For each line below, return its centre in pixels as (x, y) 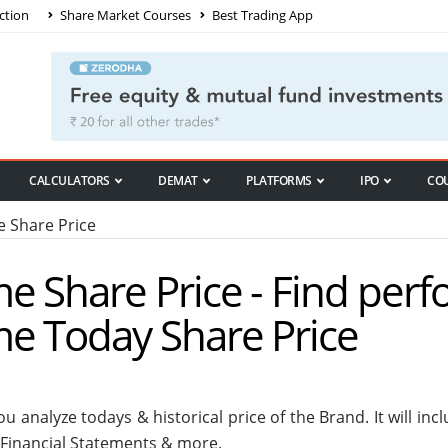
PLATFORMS (279, 181)
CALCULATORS (69, 181)
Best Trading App (261, 14)
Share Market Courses (124, 14)
